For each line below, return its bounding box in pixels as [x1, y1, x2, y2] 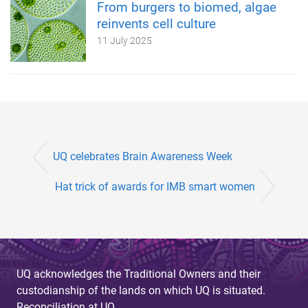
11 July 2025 [97, 35, 152, 46]
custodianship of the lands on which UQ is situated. [16, 283, 265, 297]
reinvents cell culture [97, 16, 216, 32]
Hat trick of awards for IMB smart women [55, 179, 255, 193]
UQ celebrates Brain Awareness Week [53, 150, 232, 164]
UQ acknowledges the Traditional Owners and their [16, 267, 261, 280]
